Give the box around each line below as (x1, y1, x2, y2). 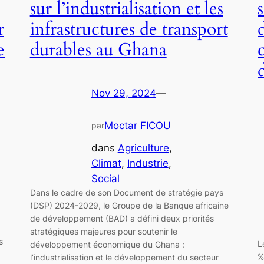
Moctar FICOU (104, 119, 171, 131)
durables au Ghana (29, 38, 167, 62)
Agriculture (117, 142, 169, 154)
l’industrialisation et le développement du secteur (29, 252, 219, 263)
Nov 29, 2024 (91, 87, 156, 99)
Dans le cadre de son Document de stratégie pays (29, 187, 223, 198)
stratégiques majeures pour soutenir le (29, 226, 177, 237)
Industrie (127, 157, 169, 170)
